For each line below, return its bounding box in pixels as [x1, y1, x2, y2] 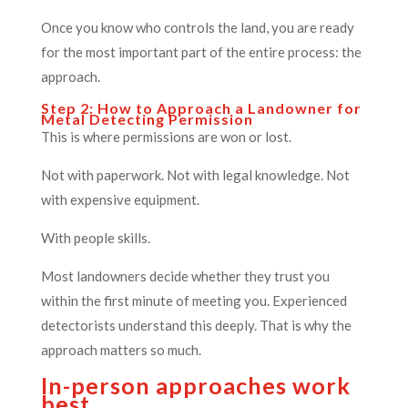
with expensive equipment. [40, 190, 199, 208]
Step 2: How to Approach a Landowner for [40, 98, 362, 117]
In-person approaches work [40, 371, 351, 399]
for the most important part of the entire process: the [40, 43, 362, 60]
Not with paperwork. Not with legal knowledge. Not [40, 166, 350, 183]
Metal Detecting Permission [40, 109, 253, 127]
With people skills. [40, 229, 150, 246]
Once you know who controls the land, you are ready [40, 18, 354, 36]
